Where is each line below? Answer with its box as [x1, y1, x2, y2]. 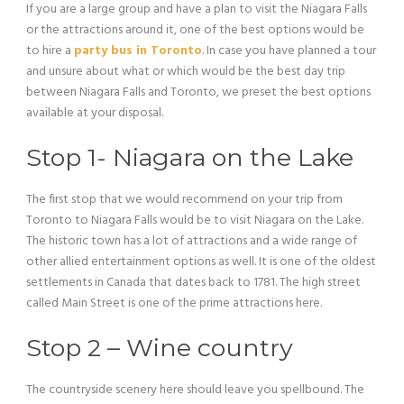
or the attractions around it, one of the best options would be [26, 20, 364, 41]
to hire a [26, 41, 74, 61]
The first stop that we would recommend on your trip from [26, 189, 343, 210]
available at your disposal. [26, 103, 163, 124]
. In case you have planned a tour [202, 41, 376, 61]
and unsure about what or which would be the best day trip [26, 61, 345, 82]
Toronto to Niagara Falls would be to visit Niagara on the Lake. [26, 210, 363, 231]
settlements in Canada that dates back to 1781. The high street [26, 272, 361, 293]
